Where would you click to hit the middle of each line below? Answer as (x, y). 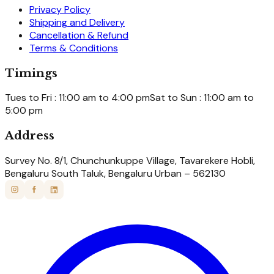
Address (30, 136)
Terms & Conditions (74, 48)
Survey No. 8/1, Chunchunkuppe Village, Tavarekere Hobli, (130, 160)
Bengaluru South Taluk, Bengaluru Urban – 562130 (115, 173)
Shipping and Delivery (77, 22)
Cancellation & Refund (79, 35)
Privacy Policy (60, 9)
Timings (31, 73)
